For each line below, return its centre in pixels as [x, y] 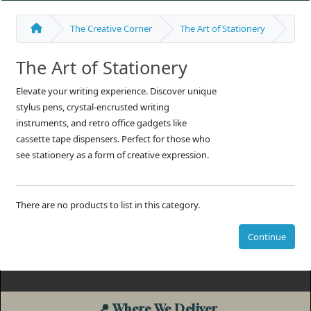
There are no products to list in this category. [108, 205]
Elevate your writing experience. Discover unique [117, 91]
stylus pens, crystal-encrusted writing [93, 107]
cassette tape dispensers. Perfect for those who [114, 139]
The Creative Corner [111, 29]
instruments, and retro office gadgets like [102, 123]
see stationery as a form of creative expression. [113, 155]
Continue [267, 236]
